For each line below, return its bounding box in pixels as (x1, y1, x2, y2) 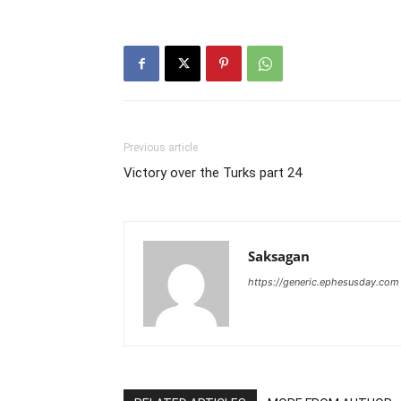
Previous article (124, 141, 198, 155)
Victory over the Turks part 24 (124, 165, 302, 182)
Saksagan (248, 247, 310, 266)
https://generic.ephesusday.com (248, 276, 399, 289)
